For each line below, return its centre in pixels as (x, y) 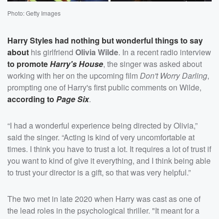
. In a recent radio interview (165, 52)
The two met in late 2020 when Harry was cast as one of (104, 198)
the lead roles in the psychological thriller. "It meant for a (103, 210)
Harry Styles (30, 40)
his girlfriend (52, 52)
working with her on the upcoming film (74, 75)
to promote (29, 64)
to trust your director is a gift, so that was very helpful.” (99, 172)
